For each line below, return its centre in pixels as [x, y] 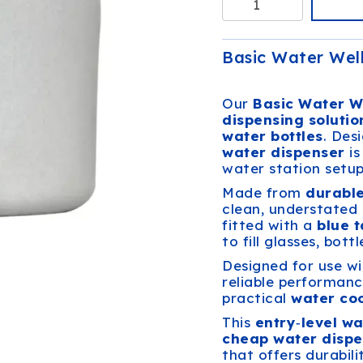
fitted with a [269, 225]
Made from [264, 192]
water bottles [273, 136]
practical [256, 298]
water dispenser [284, 152]
